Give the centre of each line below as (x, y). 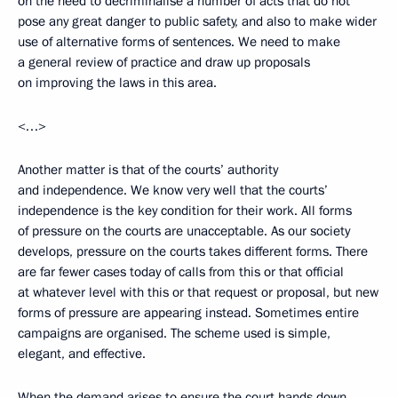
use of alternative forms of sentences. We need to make (179, 42)
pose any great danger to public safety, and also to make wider (197, 21)
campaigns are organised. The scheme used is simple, (174, 333)
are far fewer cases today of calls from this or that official (181, 272)
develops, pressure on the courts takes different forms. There (193, 251)
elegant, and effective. (82, 354)
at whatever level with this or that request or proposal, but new (198, 292)
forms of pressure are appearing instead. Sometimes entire (188, 313)
